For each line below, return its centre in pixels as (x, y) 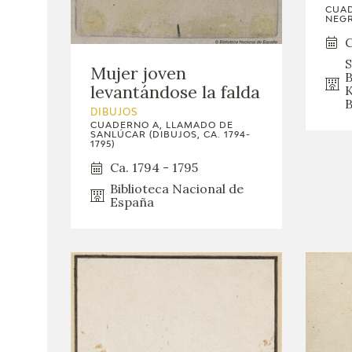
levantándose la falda (175, 92)
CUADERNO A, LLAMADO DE (162, 126)
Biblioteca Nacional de (177, 189)
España (132, 202)
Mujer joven (138, 73)
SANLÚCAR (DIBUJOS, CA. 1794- (170, 135)
